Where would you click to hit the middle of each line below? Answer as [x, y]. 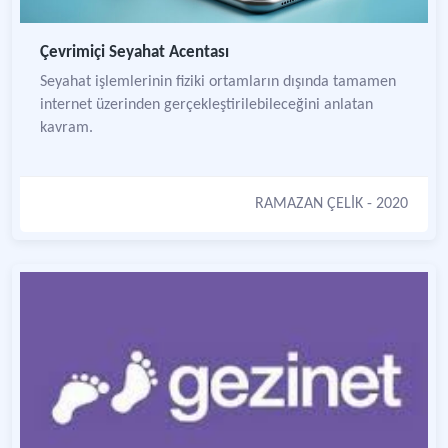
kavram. [66, 128]
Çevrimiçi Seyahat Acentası [134, 52]
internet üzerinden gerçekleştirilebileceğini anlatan [206, 105]
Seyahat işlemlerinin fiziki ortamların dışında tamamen [218, 82]
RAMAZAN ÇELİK [309, 204]
